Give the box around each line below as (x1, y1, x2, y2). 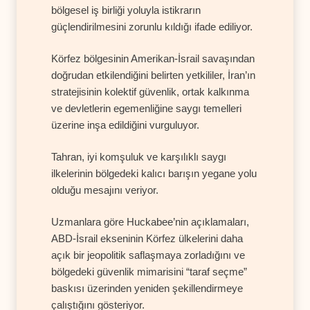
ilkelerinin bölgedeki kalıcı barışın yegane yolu (51, 167, 257, 179)
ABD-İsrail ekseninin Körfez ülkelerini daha (51, 232, 243, 244)
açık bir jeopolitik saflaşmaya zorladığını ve (51, 248, 245, 261)
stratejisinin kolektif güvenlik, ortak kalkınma (51, 85, 249, 98)
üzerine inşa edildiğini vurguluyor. (51, 118, 199, 131)
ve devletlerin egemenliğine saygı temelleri (51, 102, 241, 114)
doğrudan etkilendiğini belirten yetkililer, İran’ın (51, 69, 255, 81)
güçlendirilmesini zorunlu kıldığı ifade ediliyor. (51, 20, 253, 33)
